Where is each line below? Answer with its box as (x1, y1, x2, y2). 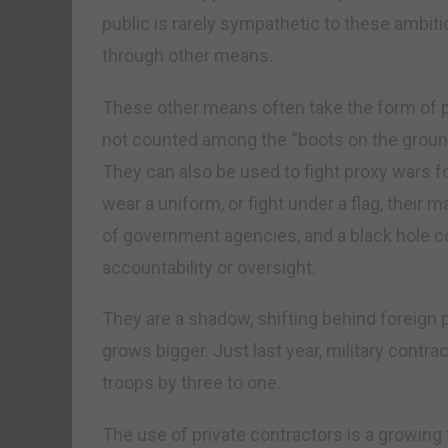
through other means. (102, 44, 273, 66)
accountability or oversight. (102, 256, 316, 278)
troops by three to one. (102, 372, 281, 394)
